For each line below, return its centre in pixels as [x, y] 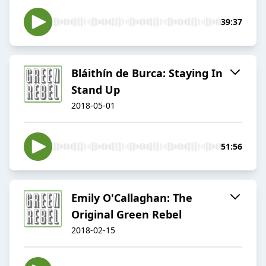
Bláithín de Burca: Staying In [147, 73]
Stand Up [96, 90]
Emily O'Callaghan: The [132, 198]
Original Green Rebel [126, 215]
